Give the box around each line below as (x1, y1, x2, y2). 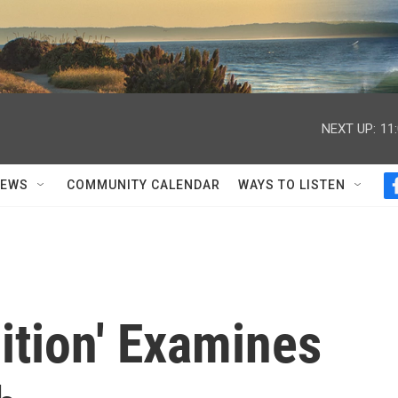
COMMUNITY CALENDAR (67, 178, 220, 192)
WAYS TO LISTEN (238, 178, 346, 192)
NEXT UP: (322, 120, 376, 137)
